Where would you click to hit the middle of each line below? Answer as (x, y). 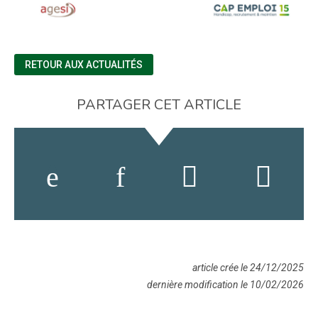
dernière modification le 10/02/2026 (225, 285)
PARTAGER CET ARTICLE (159, 105)
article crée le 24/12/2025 (248, 268)
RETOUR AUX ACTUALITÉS (84, 65)
